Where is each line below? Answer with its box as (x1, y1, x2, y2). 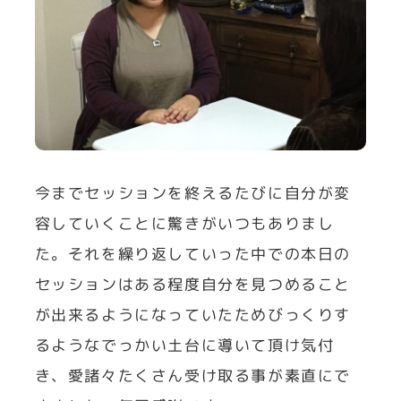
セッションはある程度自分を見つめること (34, 273, 351, 294)
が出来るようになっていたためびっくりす (34, 303, 351, 325)
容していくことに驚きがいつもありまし (34, 212, 335, 234)
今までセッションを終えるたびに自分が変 (34, 182, 351, 203)
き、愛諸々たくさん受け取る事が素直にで (34, 364, 351, 386)
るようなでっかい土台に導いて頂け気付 (34, 334, 335, 355)
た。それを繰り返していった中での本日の (34, 243, 351, 264)
